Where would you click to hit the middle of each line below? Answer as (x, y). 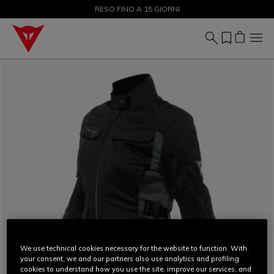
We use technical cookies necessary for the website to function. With (134, 249)
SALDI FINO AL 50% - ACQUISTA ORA (137, 9)
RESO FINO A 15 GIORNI (137, 9)
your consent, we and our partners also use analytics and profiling (130, 259)
